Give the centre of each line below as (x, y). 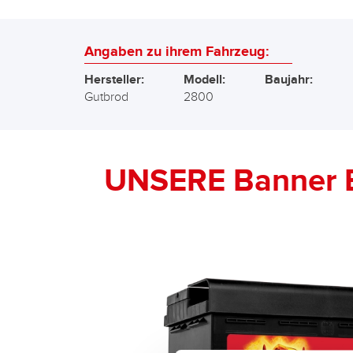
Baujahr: (289, 80)
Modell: (204, 80)
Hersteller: (114, 80)
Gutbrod (106, 97)
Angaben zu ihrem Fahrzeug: (176, 52)
